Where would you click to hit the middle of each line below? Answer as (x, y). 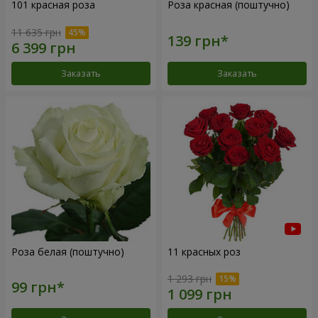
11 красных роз (204, 251)
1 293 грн (190, 279)
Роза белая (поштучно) (68, 251)
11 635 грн (36, 32)
